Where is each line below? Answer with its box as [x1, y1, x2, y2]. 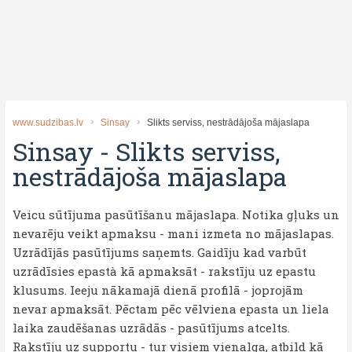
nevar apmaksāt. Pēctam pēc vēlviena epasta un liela [13, 301, 329, 317]
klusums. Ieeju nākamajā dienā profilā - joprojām [13, 282, 303, 298]
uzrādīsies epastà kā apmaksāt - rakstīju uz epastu [13, 263, 316, 279]
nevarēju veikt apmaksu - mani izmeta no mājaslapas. [13, 225, 334, 241]
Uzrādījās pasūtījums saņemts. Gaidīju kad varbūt [13, 244, 306, 260]
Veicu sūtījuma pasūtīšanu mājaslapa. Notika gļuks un [13, 207, 339, 222]
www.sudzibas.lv [13, 117, 83, 128]
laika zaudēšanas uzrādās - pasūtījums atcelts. [13, 320, 290, 335]
